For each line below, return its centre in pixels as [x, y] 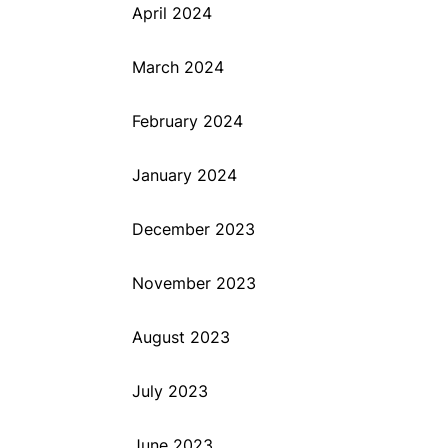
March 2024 [178, 67]
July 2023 [170, 391]
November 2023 [194, 283]
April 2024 [172, 13]
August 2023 [181, 337]
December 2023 [193, 229]
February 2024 [187, 121]
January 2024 [184, 175]
